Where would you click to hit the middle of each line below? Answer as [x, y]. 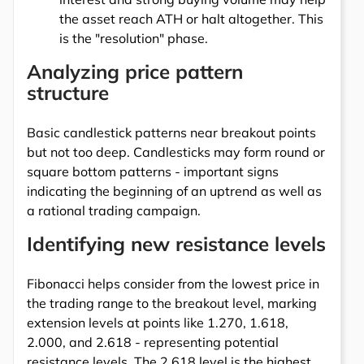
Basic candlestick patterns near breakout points [171, 132]
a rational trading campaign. [114, 210]
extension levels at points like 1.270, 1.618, [158, 322]
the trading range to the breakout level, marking [172, 303]
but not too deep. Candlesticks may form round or [176, 152]
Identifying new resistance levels [176, 243]
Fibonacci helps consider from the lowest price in [173, 283]
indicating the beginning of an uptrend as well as [174, 191]
